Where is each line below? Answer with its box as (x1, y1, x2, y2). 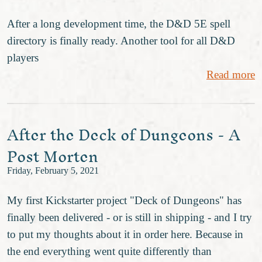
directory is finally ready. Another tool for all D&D (7, 34, 235, 47)
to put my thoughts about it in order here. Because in (7, 228, 243, 241)
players (7, 51, 39, 64)
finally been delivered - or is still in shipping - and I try (7, 211, 252, 224)
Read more (206, 68, 255, 81)
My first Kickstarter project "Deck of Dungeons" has (7, 194, 242, 207)
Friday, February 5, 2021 (7, 165, 99, 176)
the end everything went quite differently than (7, 245, 212, 258)
